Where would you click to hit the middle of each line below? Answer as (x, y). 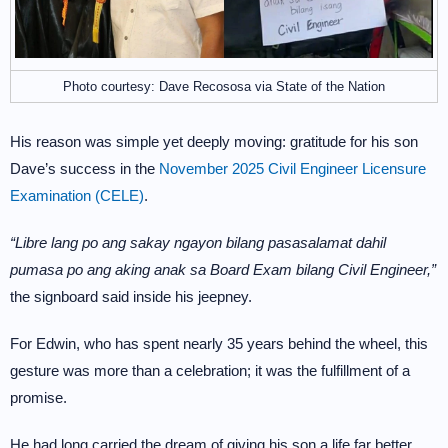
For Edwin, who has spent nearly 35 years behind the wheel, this (219, 343)
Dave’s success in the (84, 168)
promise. (38, 397)
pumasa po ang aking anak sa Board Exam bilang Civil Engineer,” (223, 269)
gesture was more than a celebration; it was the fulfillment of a (210, 370)
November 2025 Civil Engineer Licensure (292, 168)
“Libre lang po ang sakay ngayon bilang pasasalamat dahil (198, 242)
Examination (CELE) (77, 195)
